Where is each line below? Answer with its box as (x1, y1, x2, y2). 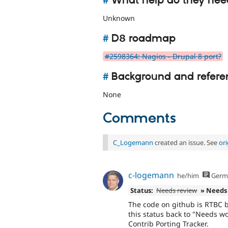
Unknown (103, 13, 135, 23)
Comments (103, 109, 176, 127)
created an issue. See (153, 137, 219, 147)
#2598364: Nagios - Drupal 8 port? (104, 51, 221, 62)
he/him (177, 170, 199, 180)
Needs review (156, 186, 197, 195)
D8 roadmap (108, 32, 176, 46)
